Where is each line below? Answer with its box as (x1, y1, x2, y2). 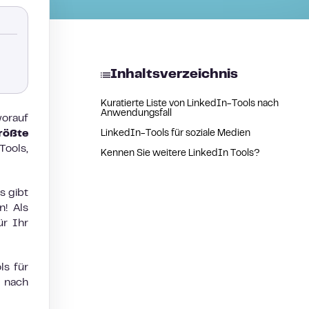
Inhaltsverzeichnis (110, 69, 238, 81)
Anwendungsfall (101, 110, 174, 118)
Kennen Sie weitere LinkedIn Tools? (101, 150, 262, 158)
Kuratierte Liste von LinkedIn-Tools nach (101, 100, 279, 108)
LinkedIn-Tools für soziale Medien (101, 130, 252, 138)
